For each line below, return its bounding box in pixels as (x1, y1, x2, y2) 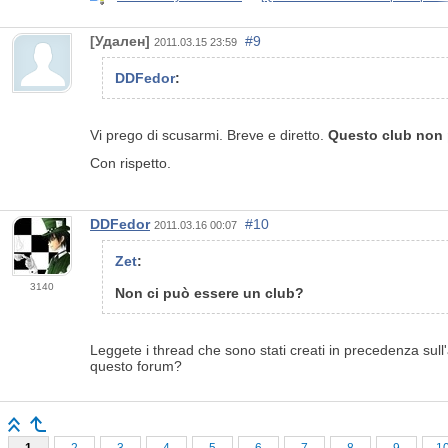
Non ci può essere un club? (115, 285, 304, 302)
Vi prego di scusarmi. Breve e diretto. (90, 127, 328, 144)
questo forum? (90, 358, 182, 375)
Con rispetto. (90, 155, 171, 172)
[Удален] (90, 33, 150, 50)
